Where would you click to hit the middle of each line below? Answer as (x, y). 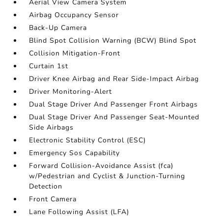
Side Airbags (52, 128)
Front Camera (53, 199)
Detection (46, 187)
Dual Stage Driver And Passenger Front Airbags (114, 105)
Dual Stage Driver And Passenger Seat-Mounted (114, 117)
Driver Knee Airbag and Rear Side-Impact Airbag (114, 79)
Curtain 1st (49, 66)
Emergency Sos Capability (75, 153)
